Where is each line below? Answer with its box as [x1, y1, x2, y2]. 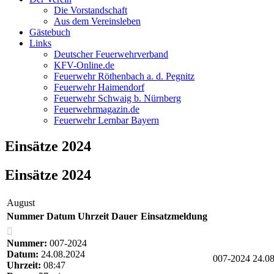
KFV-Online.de [54, 60, 114, 70]
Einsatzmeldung [140, 210, 207, 221]
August [7, 197, 35, 208]
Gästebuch [29, 27, 70, 37]
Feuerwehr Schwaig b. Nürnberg [54, 93, 181, 103]
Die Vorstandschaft [54, 5, 127, 15]
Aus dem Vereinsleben [54, 16, 141, 26]
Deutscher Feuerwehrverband [54, 49, 168, 59]
